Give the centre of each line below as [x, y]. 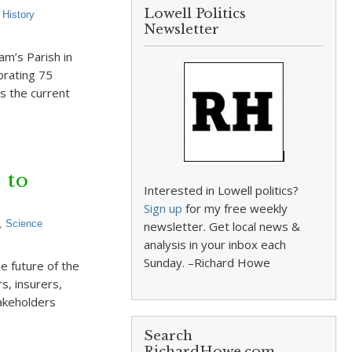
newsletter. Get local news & [222, 226]
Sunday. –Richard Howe [207, 262]
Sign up [163, 208]
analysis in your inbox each [215, 244]
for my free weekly [235, 208]
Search [169, 336]
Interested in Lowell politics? [222, 190]
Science [24, 224]
